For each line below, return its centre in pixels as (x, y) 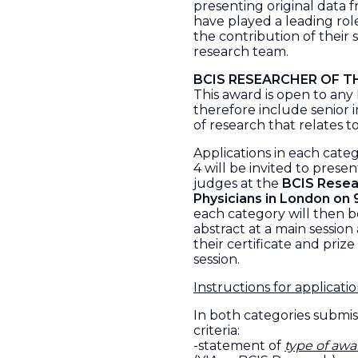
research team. (241, 52)
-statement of (239, 346)
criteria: (217, 330)
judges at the (238, 183)
